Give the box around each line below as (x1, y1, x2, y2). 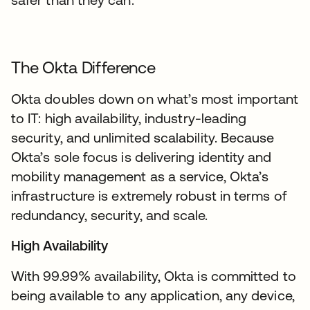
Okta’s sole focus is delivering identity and (11, 149, 272, 165)
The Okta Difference (11, 58, 156, 77)
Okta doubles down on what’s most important (11, 91, 299, 107)
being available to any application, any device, (11, 287, 295, 303)
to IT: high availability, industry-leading (11, 110, 247, 126)
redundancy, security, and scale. (11, 207, 208, 223)
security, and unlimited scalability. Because (11, 129, 275, 145)
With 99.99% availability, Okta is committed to (11, 268, 296, 284)
